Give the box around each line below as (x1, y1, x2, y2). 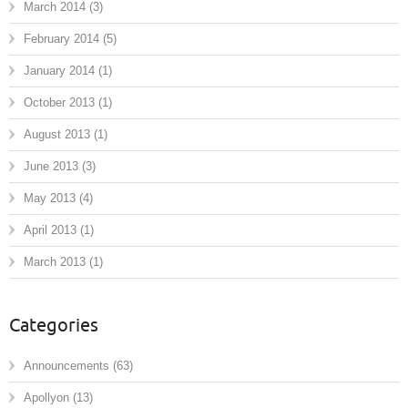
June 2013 (24, 159, 78, 174)
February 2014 (24, 32, 99, 46)
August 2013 (24, 127, 90, 142)
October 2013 (24, 96, 95, 110)
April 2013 (24, 223, 76, 238)
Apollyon (24, 391, 69, 405)
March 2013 (24, 255, 86, 270)
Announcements (24, 359, 109, 373)
